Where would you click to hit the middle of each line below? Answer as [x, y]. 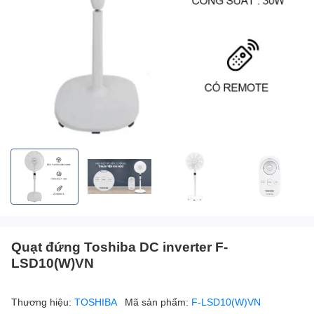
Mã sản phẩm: [158, 302]
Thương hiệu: [43, 302]
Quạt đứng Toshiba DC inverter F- [120, 247]
